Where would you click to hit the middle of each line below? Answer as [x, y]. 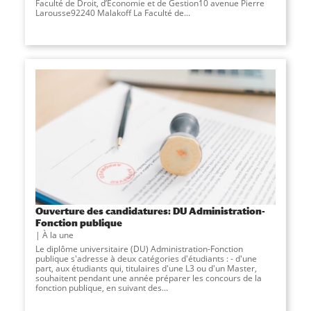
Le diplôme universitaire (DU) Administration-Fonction [139, 249]
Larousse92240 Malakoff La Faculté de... [112, 13]
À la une [58, 235]
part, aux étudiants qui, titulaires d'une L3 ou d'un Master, [146, 268]
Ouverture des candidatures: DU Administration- [150, 210]
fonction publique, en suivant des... [101, 287]
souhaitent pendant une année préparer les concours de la [148, 278]
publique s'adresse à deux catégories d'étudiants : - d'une [146, 258]
